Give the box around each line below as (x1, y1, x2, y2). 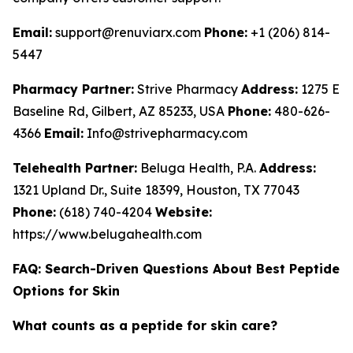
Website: (155, 204, 212, 220)
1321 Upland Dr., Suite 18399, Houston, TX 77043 (13, 182, 299, 198)
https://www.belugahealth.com (13, 226, 202, 242)
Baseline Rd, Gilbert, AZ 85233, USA (13, 103, 228, 119)
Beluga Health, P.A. (137, 160, 259, 176)
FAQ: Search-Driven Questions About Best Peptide (13, 261, 340, 277)
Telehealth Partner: (13, 160, 137, 176)
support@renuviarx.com (52, 24, 204, 40)
